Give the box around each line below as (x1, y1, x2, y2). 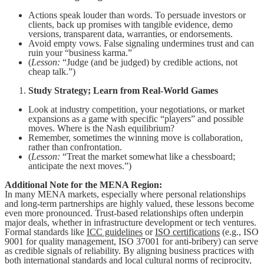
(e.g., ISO (220, 226, 259, 237)
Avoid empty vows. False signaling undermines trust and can (28, 38, 254, 48)
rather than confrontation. (28, 141, 122, 152)
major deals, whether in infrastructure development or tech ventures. (5, 217, 256, 227)
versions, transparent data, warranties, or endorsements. (28, 28, 233, 39)
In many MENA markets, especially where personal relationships (5, 189, 246, 199)
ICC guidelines (87, 226, 143, 237)
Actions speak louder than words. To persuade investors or (28, 9, 246, 20)
